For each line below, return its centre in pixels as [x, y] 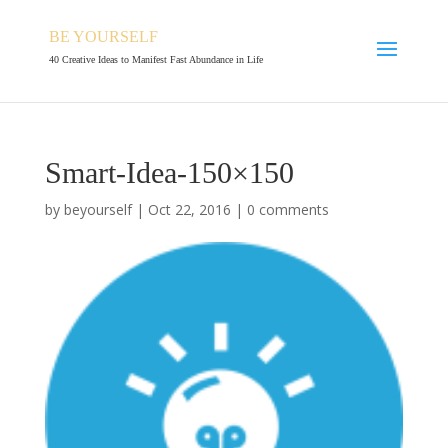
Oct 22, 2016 [189, 209]
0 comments [287, 209]
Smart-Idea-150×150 [169, 172]
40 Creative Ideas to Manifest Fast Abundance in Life [155, 59]
